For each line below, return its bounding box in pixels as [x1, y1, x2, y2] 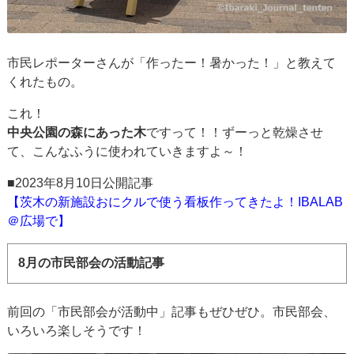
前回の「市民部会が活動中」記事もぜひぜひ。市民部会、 [7, 305, 337, 319]
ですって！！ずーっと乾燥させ [146, 125, 324, 139]
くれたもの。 [7, 74, 84, 88]
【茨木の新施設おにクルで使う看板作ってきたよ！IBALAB [7, 194, 344, 209]
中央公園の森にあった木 [7, 125, 147, 139]
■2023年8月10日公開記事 [7, 175, 154, 190]
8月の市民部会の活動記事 [18, 256, 165, 270]
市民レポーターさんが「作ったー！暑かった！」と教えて [7, 55, 337, 70]
